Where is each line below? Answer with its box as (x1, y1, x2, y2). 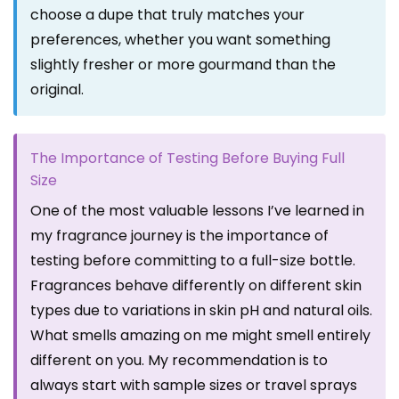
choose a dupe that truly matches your (30, 4, 305, 26)
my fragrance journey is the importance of (30, 225, 329, 247)
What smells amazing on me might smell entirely (30, 325, 370, 346)
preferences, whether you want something (30, 29, 330, 51)
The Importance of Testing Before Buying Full (30, 148, 345, 169)
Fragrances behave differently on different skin (30, 275, 362, 297)
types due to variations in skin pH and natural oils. (30, 300, 372, 322)
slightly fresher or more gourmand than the (30, 54, 336, 76)
